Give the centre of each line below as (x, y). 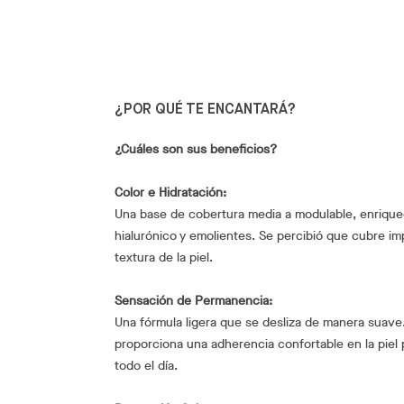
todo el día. (146, 365)
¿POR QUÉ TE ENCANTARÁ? (205, 110)
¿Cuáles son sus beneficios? (196, 149)
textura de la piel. (164, 257)
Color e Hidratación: (170, 192)
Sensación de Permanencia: (193, 300)
